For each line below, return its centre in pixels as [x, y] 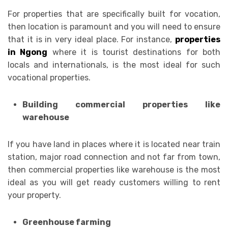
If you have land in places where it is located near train [114, 145]
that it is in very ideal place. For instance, [91, 40]
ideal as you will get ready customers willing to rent [114, 183]
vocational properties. [49, 78]
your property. [34, 195]
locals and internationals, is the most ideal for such [114, 65]
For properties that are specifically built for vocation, [114, 14]
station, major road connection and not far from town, [114, 157]
